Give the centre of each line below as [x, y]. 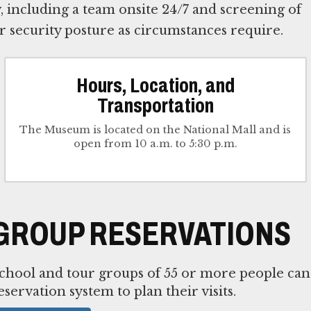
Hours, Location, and [155, 85]
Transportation [155, 105]
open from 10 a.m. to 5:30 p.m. [155, 143]
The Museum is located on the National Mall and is [155, 129]
